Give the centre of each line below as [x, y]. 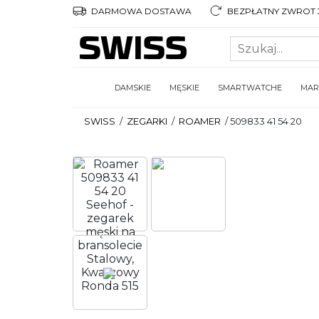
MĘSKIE [184, 88]
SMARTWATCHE [250, 88]
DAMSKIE [133, 88]
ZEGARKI [147, 121]
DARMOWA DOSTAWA [140, 11]
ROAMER [200, 121]
